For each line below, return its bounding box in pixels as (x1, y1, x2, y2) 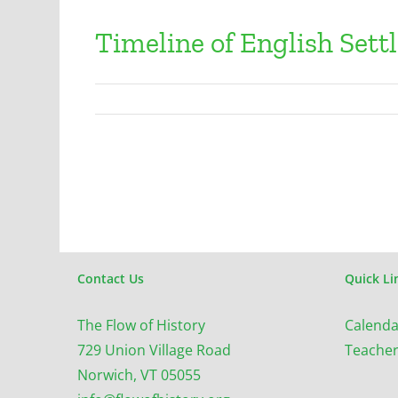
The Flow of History (77, 315, 206, 335)
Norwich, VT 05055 (77, 365, 202, 385)
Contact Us (77, 271, 145, 287)
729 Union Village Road (77, 340, 232, 360)
